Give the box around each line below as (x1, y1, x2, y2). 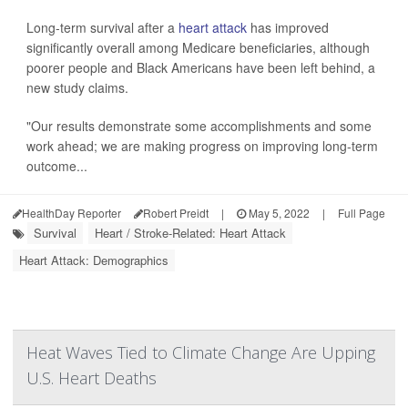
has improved (247, 18, 329, 37)
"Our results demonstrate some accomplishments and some (26, 117, 372, 136)
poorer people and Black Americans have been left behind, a (26, 58, 375, 77)
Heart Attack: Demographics (19, 251, 168, 270)
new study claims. (26, 78, 128, 97)
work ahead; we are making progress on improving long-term (26, 137, 378, 156)
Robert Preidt (143, 205, 209, 221)
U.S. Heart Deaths (26, 367, 157, 390)
